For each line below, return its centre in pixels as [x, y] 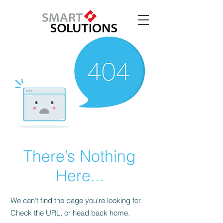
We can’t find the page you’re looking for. [76, 200]
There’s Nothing [80, 156]
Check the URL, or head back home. [70, 213]
